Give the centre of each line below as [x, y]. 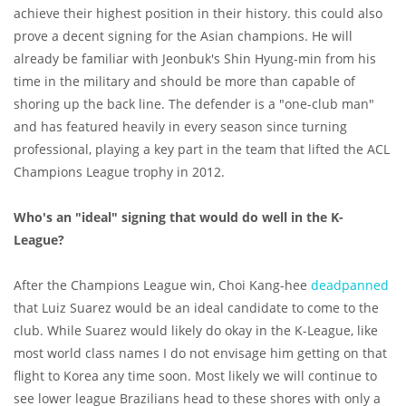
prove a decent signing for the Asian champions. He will [183, 36]
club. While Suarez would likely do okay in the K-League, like [196, 331]
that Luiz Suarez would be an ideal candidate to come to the [196, 308]
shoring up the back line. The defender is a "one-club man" [194, 104]
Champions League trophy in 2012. [119, 172]
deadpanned [350, 285]
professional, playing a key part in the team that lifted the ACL [202, 150]
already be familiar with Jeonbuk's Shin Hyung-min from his [195, 59]
